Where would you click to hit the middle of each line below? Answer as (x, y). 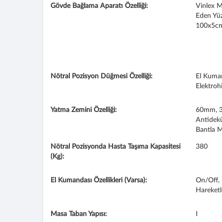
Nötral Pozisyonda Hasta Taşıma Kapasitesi (115, 147)
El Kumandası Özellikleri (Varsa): (99, 180)
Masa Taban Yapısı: (79, 214)
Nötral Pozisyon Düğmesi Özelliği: (102, 76)
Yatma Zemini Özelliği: (84, 110)
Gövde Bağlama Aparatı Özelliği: (99, 6)
